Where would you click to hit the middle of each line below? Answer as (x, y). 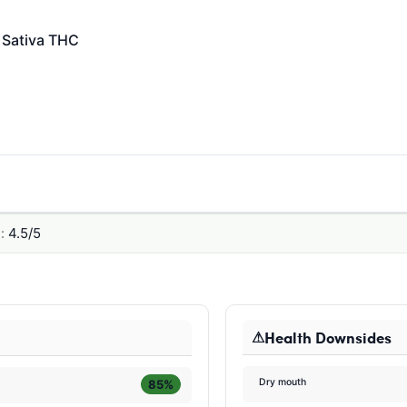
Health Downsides (328, 337)
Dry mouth (283, 382)
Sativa (23, 40)
